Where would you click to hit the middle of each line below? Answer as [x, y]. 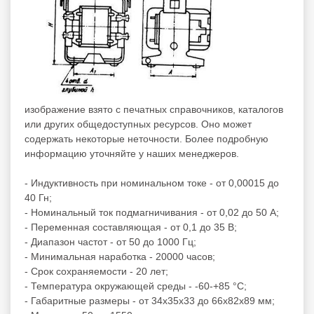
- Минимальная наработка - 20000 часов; [120, 256]
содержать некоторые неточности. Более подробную [146, 138]
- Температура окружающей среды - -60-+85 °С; [136, 286]
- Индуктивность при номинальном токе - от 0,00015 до [152, 183]
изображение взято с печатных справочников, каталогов [154, 109]
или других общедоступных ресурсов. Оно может [138, 124]
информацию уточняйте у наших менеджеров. [132, 153]
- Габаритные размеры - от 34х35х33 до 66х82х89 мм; [150, 300]
